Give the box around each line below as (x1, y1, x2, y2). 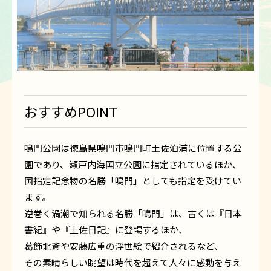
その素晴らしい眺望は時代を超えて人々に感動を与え (24, 256, 241, 269)
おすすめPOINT (24, 102, 117, 122)
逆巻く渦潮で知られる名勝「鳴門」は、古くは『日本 (24, 207, 242, 220)
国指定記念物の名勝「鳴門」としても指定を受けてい (24, 174, 241, 188)
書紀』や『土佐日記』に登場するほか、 (24, 223, 188, 237)
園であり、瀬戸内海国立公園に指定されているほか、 (24, 158, 241, 171)
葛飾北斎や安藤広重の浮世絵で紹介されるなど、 (24, 240, 223, 253)
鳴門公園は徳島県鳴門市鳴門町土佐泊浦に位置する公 (24, 142, 242, 155)
